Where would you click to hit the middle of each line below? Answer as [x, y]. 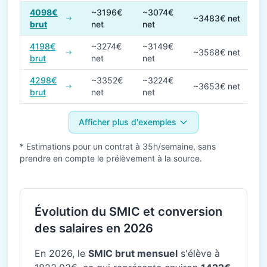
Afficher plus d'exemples [128, 122]
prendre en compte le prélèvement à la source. [111, 158]
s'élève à [199, 253]
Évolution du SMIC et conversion [128, 212]
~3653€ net [217, 86]
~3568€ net [217, 52]
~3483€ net [217, 18]
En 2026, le [61, 253]
